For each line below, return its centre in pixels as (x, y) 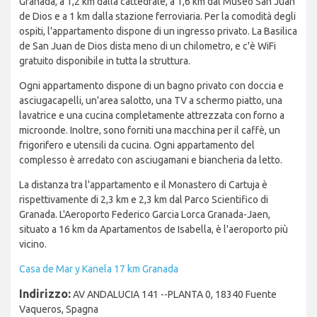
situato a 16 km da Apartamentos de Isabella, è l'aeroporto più (154, 230)
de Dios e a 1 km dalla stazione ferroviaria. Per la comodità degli (157, 17)
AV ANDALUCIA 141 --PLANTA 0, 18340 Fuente (174, 295)
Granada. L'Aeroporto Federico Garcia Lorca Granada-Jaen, (145, 215)
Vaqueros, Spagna (59, 310)
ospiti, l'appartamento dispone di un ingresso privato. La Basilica (158, 31)
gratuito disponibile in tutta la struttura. (105, 61)
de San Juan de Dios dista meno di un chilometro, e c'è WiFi (148, 46)
